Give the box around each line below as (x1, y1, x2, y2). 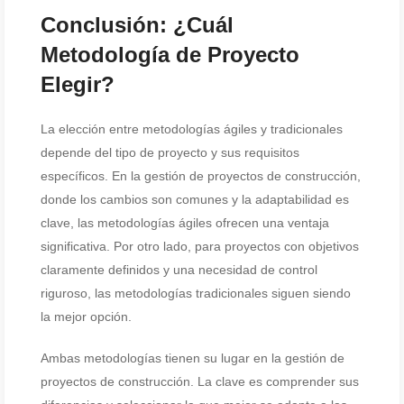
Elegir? (41, 72, 115, 96)
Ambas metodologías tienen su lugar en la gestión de (41, 351, 344, 365)
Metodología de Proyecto (41, 42, 299, 67)
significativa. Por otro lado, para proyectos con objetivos (41, 239, 359, 253)
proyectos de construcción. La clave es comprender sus (41, 374, 359, 389)
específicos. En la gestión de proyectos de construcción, (41, 169, 361, 183)
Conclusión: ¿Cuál (41, 13, 234, 37)
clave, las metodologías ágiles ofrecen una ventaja (41, 216, 329, 230)
